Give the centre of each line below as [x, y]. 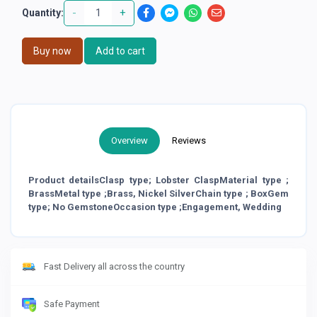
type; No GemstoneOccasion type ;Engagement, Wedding [155, 207]
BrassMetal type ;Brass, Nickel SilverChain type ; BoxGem [158, 193]
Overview [129, 140]
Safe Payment [72, 304]
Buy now [52, 51]
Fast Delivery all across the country [114, 266]
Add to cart [120, 51]
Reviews [189, 140]
